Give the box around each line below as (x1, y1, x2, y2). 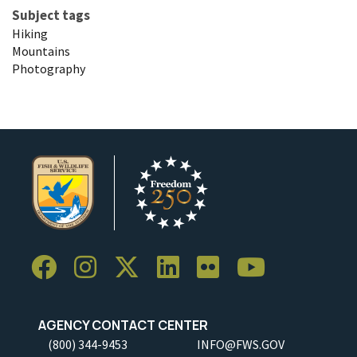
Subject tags (12, 6, 90, 25)
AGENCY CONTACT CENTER (31, 316, 208, 335)
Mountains (12, 43, 70, 60)
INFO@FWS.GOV (197, 336, 284, 353)
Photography (12, 61, 85, 77)
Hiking (12, 25, 48, 42)
